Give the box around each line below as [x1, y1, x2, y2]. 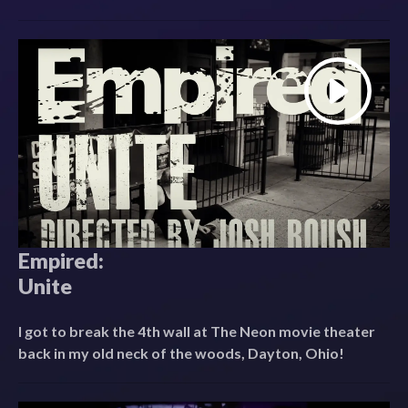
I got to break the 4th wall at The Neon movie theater [18, 322, 375, 341]
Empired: [18, 248, 104, 274]
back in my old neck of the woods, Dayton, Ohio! [18, 344, 344, 362]
